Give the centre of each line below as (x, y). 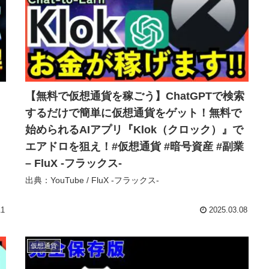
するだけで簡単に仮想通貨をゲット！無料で (133, 113)
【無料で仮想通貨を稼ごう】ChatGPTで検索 (135, 96)
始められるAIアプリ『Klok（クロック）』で (134, 129)
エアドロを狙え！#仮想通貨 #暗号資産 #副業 (134, 146)
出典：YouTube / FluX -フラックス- (92, 180)
